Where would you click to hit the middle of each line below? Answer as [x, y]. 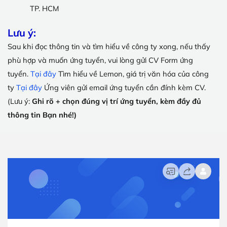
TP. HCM [44, 8]
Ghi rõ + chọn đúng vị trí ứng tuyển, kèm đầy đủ [117, 101]
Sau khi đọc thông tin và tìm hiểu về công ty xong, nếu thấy [109, 47]
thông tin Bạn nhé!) [42, 115]
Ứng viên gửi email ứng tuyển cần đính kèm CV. [125, 88]
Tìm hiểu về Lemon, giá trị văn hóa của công [133, 74]
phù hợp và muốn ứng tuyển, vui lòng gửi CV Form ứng [100, 60]
